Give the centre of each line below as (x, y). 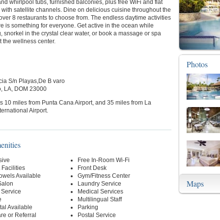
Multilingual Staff (99, 199)
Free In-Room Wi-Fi (103, 160)
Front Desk (92, 168)
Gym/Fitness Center (104, 176)
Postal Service (96, 215)
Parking (88, 207)
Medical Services (100, 192)
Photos (197, 64)
